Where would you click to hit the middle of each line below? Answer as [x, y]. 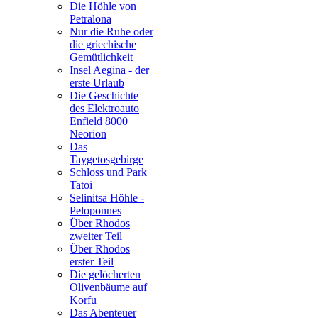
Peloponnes [95, 211]
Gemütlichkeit [101, 57]
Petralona [91, 19]
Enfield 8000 [99, 121]
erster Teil [92, 262]
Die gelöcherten [105, 275]
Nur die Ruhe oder [111, 32]
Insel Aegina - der [109, 70]
